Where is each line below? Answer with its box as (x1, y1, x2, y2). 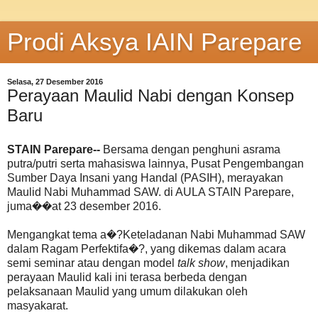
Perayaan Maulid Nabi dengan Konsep (7, 86, 294, 105)
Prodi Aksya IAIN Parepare (7, 28, 302, 55)
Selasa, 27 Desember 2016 (7, 77, 103, 86)
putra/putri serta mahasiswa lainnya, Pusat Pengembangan (7, 157, 304, 170)
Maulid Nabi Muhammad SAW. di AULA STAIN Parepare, (7, 185, 294, 198)
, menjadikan (225, 256, 290, 269)
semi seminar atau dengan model (7, 256, 177, 269)
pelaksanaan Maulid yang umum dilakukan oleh (7, 285, 248, 297)
